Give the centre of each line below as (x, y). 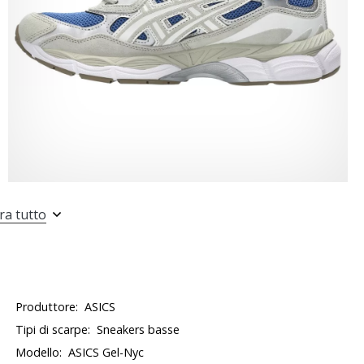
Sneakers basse (139, 329)
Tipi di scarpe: (53, 329)
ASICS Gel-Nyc (106, 352)
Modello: (39, 352)
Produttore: (47, 307)
